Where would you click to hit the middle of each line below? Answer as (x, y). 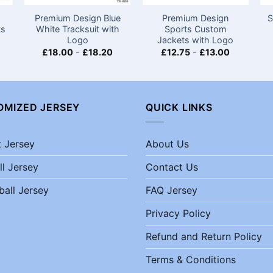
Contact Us (172, 167)
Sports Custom (195, 29)
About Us (167, 144)
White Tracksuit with (77, 29)
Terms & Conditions (191, 260)
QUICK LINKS (179, 107)
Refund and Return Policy (204, 237)
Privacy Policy (178, 214)
